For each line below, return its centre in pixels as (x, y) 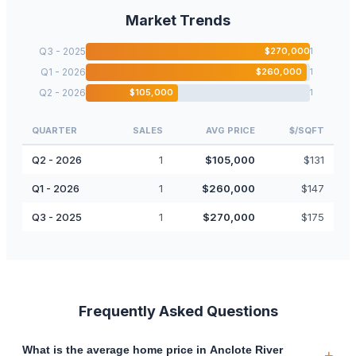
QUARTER (54, 130)
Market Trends (178, 20)
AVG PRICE (230, 130)
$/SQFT (307, 130)
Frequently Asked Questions (178, 311)
